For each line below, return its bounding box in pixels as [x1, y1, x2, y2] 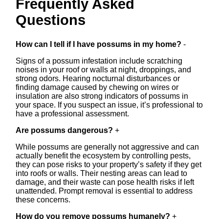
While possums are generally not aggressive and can [16, 142, 199, 151]
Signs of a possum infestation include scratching [16, 56, 182, 65]
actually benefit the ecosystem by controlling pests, [16, 151, 191, 160]
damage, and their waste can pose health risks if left [16, 177, 194, 186]
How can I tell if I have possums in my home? [16, 40, 181, 48]
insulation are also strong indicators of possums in [16, 91, 188, 100]
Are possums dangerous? [16, 126, 113, 134]
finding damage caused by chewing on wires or [16, 83, 178, 91]
